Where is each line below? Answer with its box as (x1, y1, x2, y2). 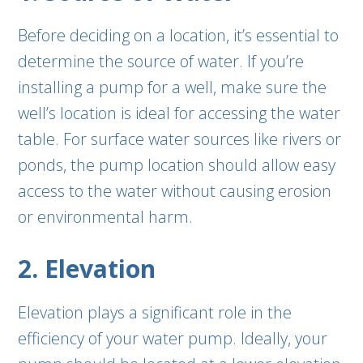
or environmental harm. (18, 206, 194, 228)
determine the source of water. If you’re (18, 50, 305, 72)
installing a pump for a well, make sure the (18, 76, 327, 98)
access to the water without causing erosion (18, 180, 332, 202)
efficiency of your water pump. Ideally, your (18, 327, 328, 349)
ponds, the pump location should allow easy (18, 154, 336, 176)
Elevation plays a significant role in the (18, 301, 293, 323)
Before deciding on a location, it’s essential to (18, 24, 340, 46)
